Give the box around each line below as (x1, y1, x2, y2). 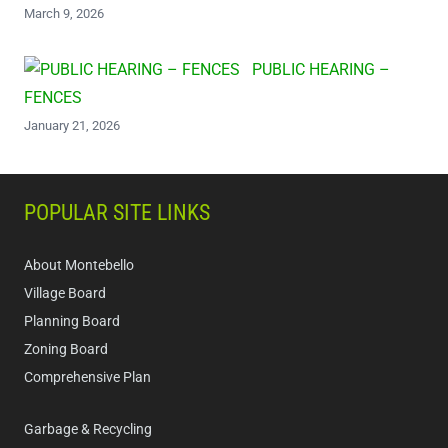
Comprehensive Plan (24, 368, 151, 386)
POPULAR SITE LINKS (24, 199, 210, 225)
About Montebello (24, 256, 134, 274)
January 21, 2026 (24, 117, 120, 133)
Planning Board (24, 312, 120, 330)
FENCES (24, 87, 82, 107)
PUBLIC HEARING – (252, 59, 390, 79)
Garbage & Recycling (24, 420, 152, 438)
